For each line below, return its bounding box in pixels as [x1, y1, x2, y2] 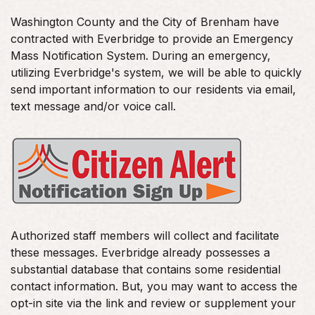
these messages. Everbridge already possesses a [11, 245, 270, 259]
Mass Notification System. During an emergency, [11, 48, 271, 63]
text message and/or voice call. [11, 98, 176, 113]
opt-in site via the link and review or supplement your [11, 295, 296, 310]
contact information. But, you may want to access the [11, 278, 297, 293]
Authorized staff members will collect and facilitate [11, 228, 279, 243]
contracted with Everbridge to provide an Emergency [11, 31, 293, 46]
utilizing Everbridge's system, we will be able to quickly [11, 65, 302, 79]
